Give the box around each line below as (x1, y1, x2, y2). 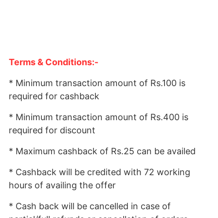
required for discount (9, 125, 95, 135)
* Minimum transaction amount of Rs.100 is (9, 78, 185, 88)
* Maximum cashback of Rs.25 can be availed (9, 146, 196, 156)
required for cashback (9, 91, 99, 101)
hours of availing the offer (9, 180, 116, 190)
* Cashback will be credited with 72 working (9, 167, 190, 177)
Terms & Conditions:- (9, 57, 98, 67)
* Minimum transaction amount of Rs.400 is (9, 112, 188, 122)
